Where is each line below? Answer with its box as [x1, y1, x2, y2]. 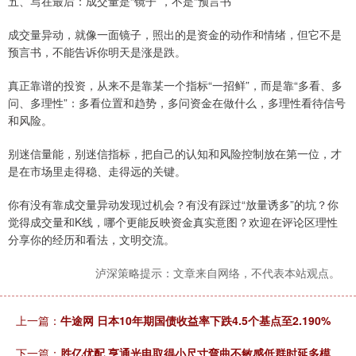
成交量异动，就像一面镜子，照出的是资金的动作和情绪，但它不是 [8, 26, 342, 43]
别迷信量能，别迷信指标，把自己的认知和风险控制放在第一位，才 [8, 145, 342, 162]
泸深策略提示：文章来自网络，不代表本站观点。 [95, 265, 340, 281]
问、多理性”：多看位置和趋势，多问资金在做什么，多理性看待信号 [8, 95, 346, 111]
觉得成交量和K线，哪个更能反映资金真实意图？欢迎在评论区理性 [8, 214, 338, 230]
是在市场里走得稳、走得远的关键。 [8, 163, 186, 180]
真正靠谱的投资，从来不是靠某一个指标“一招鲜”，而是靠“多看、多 [8, 77, 342, 94]
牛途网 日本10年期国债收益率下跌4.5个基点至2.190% [60, 312, 331, 329]
